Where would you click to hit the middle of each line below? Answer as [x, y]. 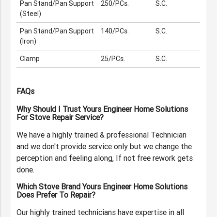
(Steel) [31, 14]
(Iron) [28, 41]
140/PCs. [115, 31]
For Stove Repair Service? [60, 117]
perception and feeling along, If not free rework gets [105, 158]
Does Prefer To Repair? [56, 195]
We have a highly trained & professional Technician [102, 135]
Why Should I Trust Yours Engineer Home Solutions [102, 109]
